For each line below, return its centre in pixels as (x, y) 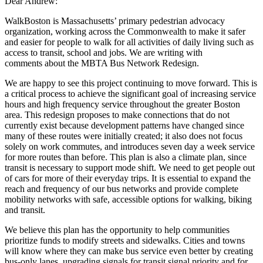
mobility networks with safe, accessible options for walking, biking (128, 200)
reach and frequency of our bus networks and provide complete (122, 189)
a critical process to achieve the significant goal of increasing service (130, 94)
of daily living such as (213, 42)
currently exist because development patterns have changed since (124, 126)
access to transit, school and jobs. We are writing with (104, 53)
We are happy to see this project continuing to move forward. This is (131, 83)
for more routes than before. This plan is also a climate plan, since (126, 157)
